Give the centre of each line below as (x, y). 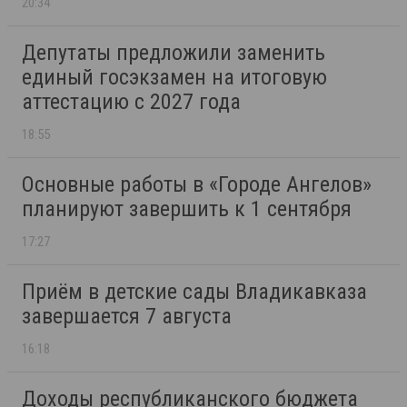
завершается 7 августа (127, 317)
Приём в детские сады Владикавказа (194, 292)
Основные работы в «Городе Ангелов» (197, 185)
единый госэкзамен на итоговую (174, 78)
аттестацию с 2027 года (131, 102)
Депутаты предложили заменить (174, 53)
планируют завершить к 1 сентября (187, 209)
